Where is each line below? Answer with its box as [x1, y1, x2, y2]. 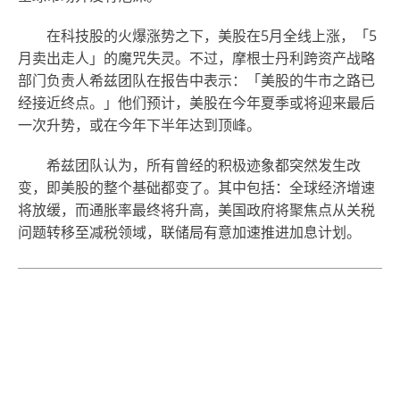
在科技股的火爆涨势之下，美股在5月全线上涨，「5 [18, 26, 377, 46]
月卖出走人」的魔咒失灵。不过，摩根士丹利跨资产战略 [18, 48, 375, 69]
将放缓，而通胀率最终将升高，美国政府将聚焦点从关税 [18, 200, 375, 221]
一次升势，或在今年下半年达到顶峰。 [18, 115, 261, 136]
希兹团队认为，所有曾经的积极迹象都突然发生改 [18, 155, 361, 176]
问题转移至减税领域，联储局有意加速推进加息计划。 [18, 222, 361, 243]
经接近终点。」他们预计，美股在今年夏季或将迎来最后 [18, 93, 375, 113]
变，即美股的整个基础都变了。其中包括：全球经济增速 [18, 178, 375, 198]
